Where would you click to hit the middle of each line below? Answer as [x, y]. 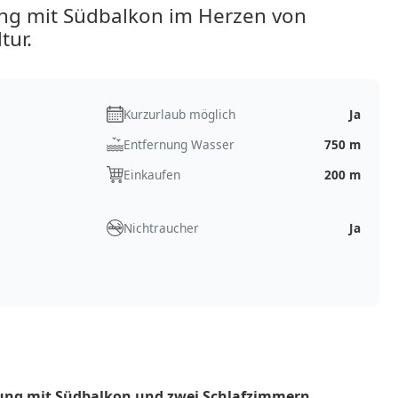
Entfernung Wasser [179, 144]
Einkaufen [151, 174]
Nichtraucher [161, 227]
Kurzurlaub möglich [179, 114]
